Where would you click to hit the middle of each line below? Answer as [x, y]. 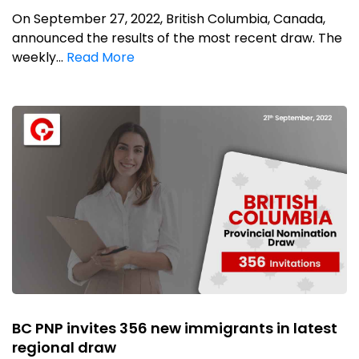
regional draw [64, 347]
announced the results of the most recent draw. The [177, 38]
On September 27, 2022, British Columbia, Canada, [169, 18]
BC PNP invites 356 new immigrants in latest [175, 328]
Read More [101, 57]
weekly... [39, 57]
